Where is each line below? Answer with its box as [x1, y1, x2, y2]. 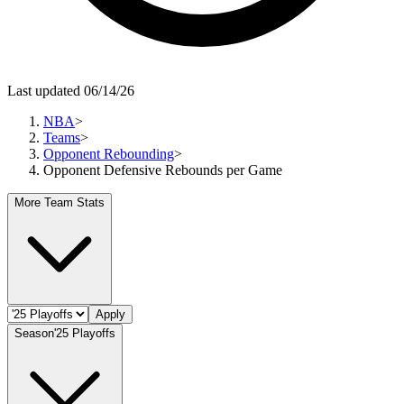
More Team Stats [14, 195, 105, 209]
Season [14, 326, 54, 340]
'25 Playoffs [54, 326, 115, 340]
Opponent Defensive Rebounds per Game [43, 161, 282, 178]
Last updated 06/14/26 [7, 82, 134, 98]
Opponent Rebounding [43, 145, 174, 161]
